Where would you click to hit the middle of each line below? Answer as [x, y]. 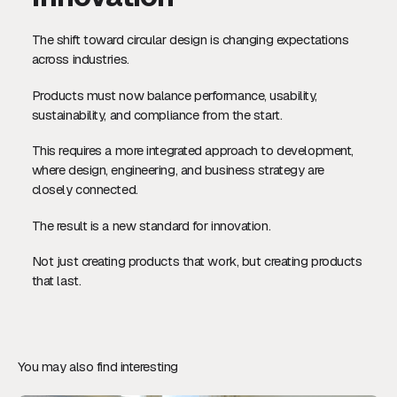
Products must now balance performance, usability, [174, 95]
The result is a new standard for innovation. [151, 225]
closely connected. [85, 190]
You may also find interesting [97, 367]
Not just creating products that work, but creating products [197, 261]
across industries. [80, 59]
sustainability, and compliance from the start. [157, 114]
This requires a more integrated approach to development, [192, 151]
